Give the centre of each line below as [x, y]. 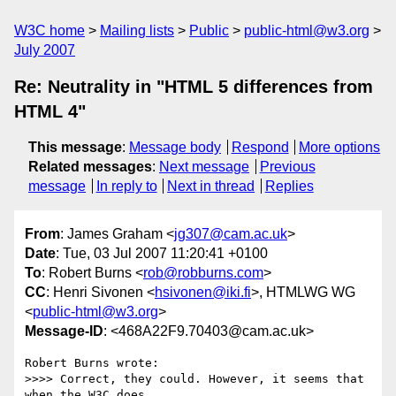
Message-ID [64, 331]
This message [75, 147]
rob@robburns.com [203, 273]
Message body [175, 147]
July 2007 [45, 50]
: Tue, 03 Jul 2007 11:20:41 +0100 [162, 254]
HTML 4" [50, 111]
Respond [260, 147]
